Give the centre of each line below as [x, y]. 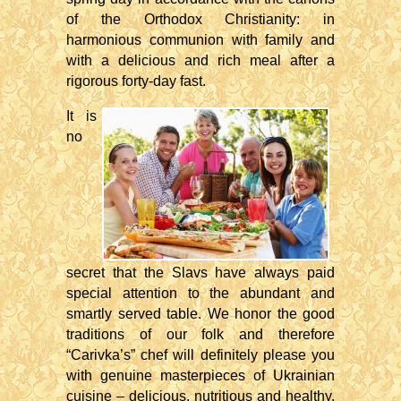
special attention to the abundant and [200, 293]
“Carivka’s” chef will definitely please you [200, 355]
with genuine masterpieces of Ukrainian [200, 375]
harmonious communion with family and [200, 40]
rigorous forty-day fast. [136, 81]
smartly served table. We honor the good [200, 314]
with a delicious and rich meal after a [200, 60]
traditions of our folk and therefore [200, 334]
